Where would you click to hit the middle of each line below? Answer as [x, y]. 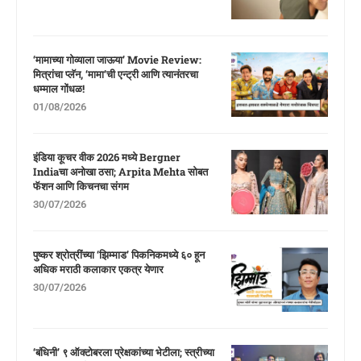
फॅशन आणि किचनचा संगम [81, 186]
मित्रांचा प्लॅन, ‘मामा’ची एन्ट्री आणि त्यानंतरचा [116, 74]
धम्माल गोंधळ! [59, 89]
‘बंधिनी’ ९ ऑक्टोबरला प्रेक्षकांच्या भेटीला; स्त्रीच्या [124, 352]
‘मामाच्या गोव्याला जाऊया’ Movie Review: [117, 60]
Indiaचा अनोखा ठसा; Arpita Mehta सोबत [120, 172]
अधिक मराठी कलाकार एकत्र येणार [98, 269]
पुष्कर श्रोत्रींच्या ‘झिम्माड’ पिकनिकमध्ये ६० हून [119, 255]
